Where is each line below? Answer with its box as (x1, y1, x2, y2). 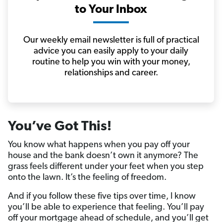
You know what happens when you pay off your (8, 140, 190, 150)
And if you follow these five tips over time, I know (8, 191, 196, 201)
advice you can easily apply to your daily (34, 46, 188, 56)
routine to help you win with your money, (32, 57, 190, 67)
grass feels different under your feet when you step (8, 162, 204, 171)
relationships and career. (64, 68, 158, 78)
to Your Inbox (75, 3, 147, 16)
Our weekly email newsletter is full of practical (23, 35, 199, 45)
